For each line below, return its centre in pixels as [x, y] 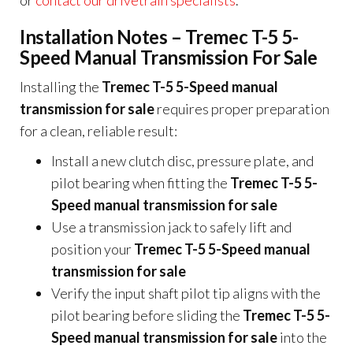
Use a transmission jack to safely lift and [171, 227]
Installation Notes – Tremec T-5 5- [159, 37]
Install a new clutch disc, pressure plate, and [182, 161]
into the [302, 337]
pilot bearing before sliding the [147, 315]
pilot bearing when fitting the [141, 183]
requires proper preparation [242, 109]
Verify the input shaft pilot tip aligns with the [186, 293]
